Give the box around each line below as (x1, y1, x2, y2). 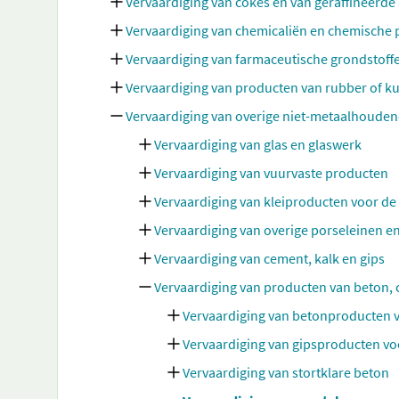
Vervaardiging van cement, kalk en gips (154, 249, 385, 267)
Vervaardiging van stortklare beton (183, 363, 389, 381)
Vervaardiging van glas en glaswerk (154, 135, 362, 153)
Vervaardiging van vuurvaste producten (154, 164, 388, 182)
